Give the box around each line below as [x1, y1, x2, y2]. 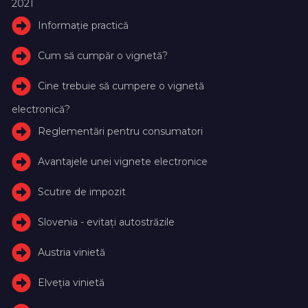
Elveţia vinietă [38, 276, 105, 289]
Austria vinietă [38, 245, 106, 258]
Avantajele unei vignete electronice [38, 155, 208, 168]
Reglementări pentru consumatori [38, 124, 203, 137]
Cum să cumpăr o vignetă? [38, 49, 168, 62]
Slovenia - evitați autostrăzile [38, 215, 175, 228]
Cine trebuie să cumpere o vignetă [38, 79, 205, 92]
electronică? [12, 103, 71, 115]
